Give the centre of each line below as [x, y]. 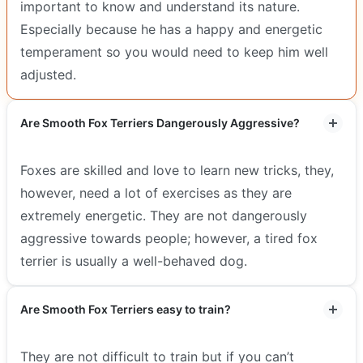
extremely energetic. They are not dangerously [164, 215]
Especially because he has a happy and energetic [171, 29]
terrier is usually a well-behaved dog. [134, 261]
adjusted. [48, 74]
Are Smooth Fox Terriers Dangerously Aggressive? [160, 122]
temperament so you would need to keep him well [174, 51]
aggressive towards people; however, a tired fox [169, 238]
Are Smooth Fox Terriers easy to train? [126, 309]
